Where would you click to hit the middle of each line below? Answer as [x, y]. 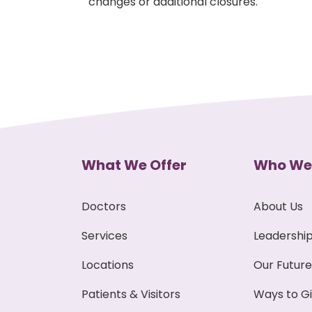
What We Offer [134, 165]
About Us [278, 206]
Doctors [104, 206]
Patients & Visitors [131, 294]
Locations [108, 265]
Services [104, 235]
